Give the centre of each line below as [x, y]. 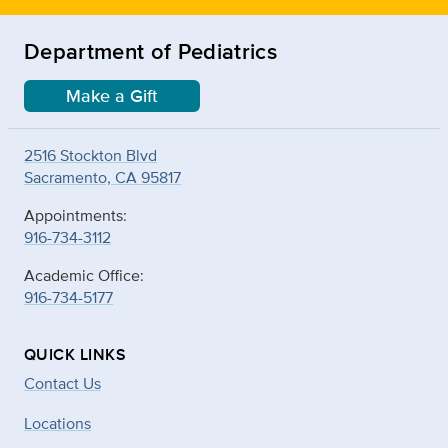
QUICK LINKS [75, 354]
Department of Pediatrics [150, 50]
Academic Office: [84, 275]
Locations [57, 423]
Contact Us [62, 383]
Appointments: [75, 215]
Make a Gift [112, 95]
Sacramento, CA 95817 [102, 177]
